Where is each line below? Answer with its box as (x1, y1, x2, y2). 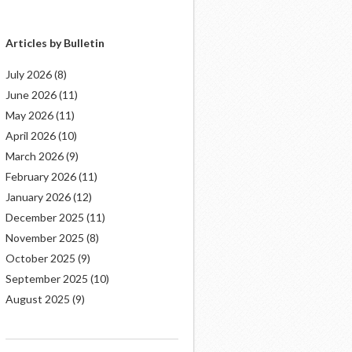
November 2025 (5, 231, 84, 244)
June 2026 (5, 88, 57, 101)
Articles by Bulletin (5, 36, 104, 49)
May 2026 (5, 108, 53, 122)
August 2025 (5, 292, 70, 306)
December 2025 (5, 211, 84, 224)
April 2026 (5, 129, 56, 142)
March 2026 (5, 149, 64, 163)
